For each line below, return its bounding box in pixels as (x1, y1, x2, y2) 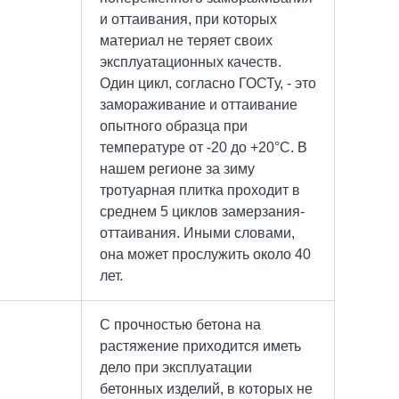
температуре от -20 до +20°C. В (100, 139, 307, 155)
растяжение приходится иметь (100, 338, 301, 354)
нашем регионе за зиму (100, 160, 255, 176)
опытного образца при (100, 118, 248, 134)
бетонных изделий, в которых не (100, 380, 313, 396)
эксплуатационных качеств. (100, 53, 281, 69)
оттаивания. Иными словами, (100, 224, 295, 240)
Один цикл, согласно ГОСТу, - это (100, 75, 316, 91)
